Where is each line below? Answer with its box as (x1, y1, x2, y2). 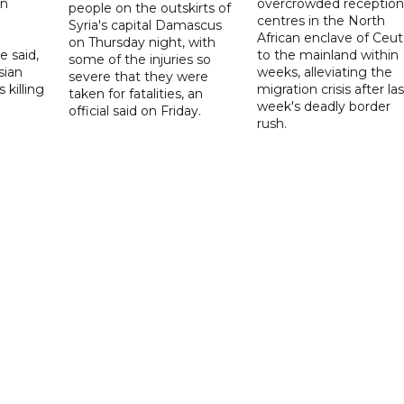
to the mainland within (256, 46, 399, 63)
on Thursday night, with (69, 33, 216, 50)
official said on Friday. (69, 102, 202, 119)
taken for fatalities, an (69, 85, 204, 102)
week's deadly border (256, 97, 390, 115)
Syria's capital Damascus (69, 16, 223, 33)
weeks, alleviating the (256, 63, 392, 80)
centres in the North (256, 12, 385, 29)
